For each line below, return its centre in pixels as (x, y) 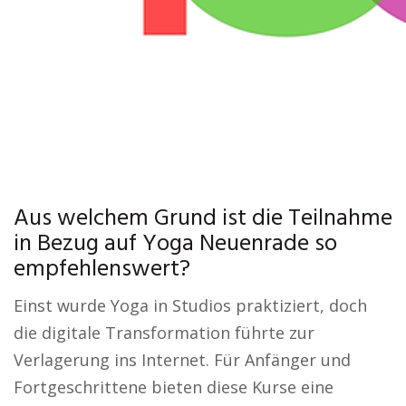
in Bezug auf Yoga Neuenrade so (175, 244)
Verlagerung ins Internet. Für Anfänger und (182, 360)
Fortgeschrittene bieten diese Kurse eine (174, 387)
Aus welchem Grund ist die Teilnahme (203, 219)
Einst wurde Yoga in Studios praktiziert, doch (190, 305)
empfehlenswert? (102, 270)
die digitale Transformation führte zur (164, 333)
